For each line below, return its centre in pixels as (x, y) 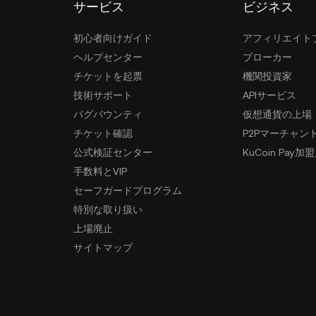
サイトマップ (103, 247)
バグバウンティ (108, 114)
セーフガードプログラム (128, 190)
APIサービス (269, 95)
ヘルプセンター (108, 57)
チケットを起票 (108, 76)
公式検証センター (113, 152)
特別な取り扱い (108, 209)
